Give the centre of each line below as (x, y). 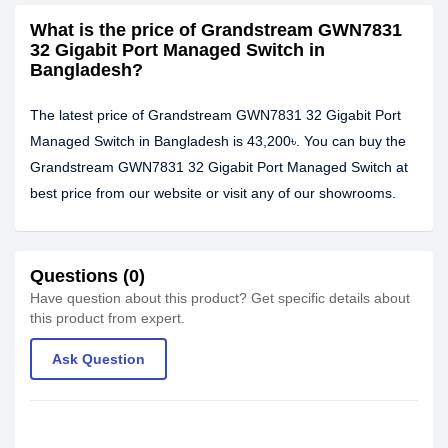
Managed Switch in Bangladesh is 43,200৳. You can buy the (218, 141)
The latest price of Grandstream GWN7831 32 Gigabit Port (215, 115)
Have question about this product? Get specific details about (220, 298)
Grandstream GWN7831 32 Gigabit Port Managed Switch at (219, 167)
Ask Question (98, 359)
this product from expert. (107, 318)
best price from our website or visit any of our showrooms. (213, 193)
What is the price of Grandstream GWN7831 (216, 30)
